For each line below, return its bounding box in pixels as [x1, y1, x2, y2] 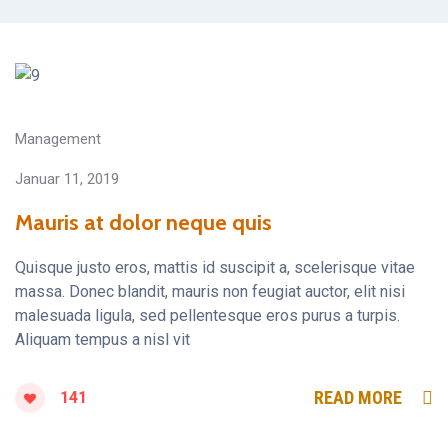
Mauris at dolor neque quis [15, 209, 272, 237]
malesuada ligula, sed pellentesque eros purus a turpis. [15, 306, 400, 326]
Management [15, 130, 101, 149]
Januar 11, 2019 [15, 170, 119, 189]
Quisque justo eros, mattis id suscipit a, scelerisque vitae [15, 258, 415, 278]
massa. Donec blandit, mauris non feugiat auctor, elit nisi [15, 282, 405, 302]
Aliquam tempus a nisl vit [15, 330, 190, 350]
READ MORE [314, 387, 402, 409]
